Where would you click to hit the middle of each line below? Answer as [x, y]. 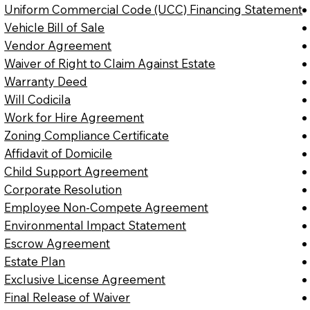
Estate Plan [35, 262]
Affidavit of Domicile [58, 154]
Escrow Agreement [57, 244]
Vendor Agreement [58, 46]
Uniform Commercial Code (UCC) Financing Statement [154, 10]
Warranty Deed [46, 82]
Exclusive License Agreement [85, 280]
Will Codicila [38, 100]
